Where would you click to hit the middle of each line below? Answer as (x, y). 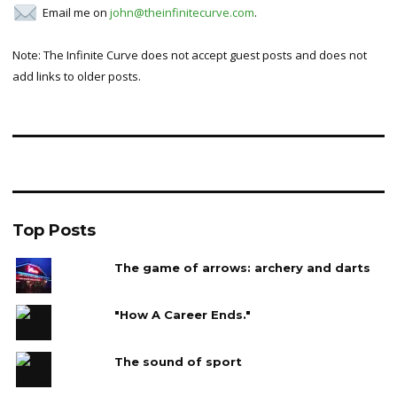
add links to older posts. (77, 76)
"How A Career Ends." (182, 314)
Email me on (76, 12)
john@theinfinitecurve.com (182, 12)
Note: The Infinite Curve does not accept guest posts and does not (190, 54)
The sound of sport (178, 361)
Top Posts (54, 230)
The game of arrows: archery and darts (242, 267)
